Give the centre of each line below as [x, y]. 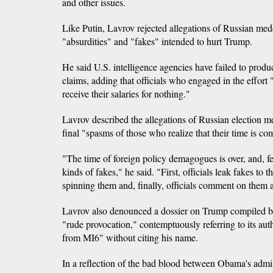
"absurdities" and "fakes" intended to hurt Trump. [157, 41]
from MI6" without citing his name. [130, 238]
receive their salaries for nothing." [126, 94]
